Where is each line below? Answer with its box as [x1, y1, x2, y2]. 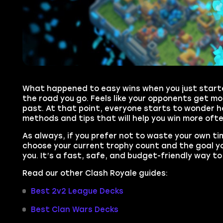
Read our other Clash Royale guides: [22, 168, 168, 178]
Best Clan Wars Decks [30, 205, 118, 214]
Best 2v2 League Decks [30, 186, 123, 196]
